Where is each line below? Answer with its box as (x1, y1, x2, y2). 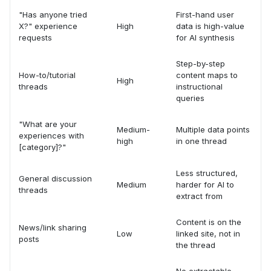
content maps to (176, 70, 238, 80)
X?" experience (19, 21, 77, 31)
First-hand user (176, 10, 234, 19)
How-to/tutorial (19, 70, 76, 80)
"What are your (19, 119, 77, 129)
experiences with (19, 131, 84, 140)
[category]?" (19, 142, 66, 152)
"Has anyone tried (19, 10, 87, 19)
